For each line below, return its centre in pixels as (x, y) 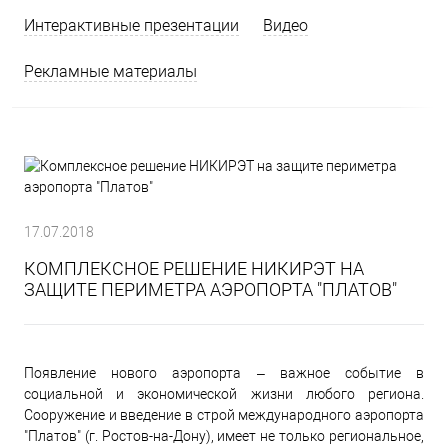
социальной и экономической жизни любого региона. (224, 393)
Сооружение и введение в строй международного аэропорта (224, 414)
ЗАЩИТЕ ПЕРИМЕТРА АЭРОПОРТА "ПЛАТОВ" (210, 289)
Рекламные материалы (110, 71)
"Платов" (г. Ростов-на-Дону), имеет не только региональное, (224, 435)
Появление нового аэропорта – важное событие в (224, 372)
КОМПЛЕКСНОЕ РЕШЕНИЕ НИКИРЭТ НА (194, 268)
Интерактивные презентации (131, 25)
